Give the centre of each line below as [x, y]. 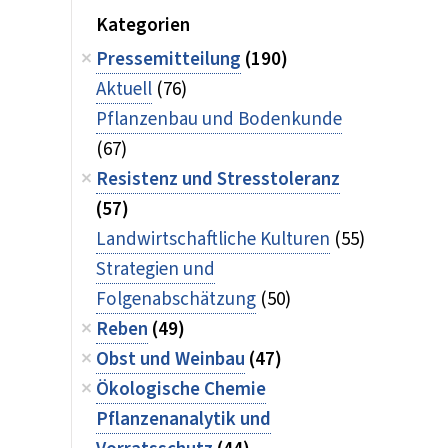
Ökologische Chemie [181, 389]
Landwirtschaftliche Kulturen [213, 239]
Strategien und [155, 269]
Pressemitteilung [168, 59]
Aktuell [124, 89]
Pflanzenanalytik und [183, 419]
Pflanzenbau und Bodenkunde [219, 119]
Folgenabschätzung [176, 299]
